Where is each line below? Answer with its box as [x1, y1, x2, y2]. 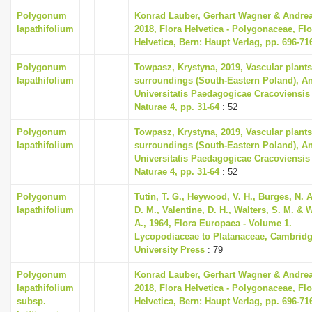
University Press [134, 244, 205, 255]
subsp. [17, 296, 46, 306]
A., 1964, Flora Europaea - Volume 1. [134, 218, 292, 228]
